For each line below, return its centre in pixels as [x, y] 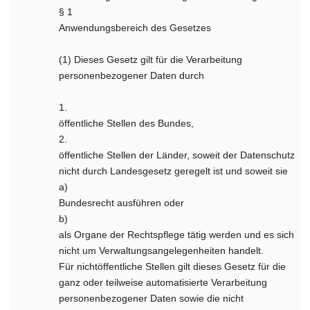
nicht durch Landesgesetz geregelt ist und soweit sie [174, 171]
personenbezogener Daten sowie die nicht [152, 298]
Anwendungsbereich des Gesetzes [135, 28]
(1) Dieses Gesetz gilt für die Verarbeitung [151, 60]
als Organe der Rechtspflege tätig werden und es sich [177, 235]
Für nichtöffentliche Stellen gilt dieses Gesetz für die [173, 266]
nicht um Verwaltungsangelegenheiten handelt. [162, 250]
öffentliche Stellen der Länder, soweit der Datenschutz [177, 155]
